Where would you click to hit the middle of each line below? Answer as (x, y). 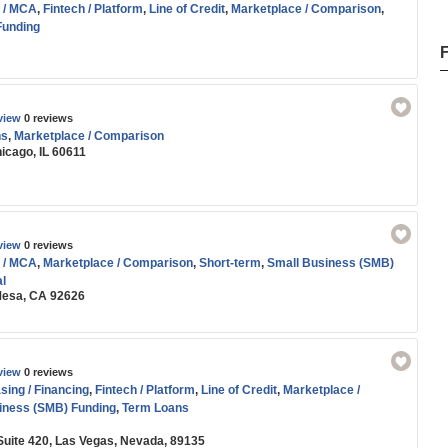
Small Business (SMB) (330, 263)
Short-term (230, 263)
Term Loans (155, 408)
